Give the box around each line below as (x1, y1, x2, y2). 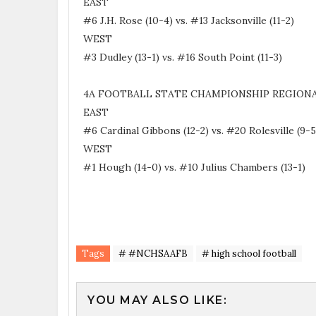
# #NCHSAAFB (119, 247, 188, 260)
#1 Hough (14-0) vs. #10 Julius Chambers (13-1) (83, 160, 308, 174)
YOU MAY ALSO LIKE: (87, 293, 227, 307)
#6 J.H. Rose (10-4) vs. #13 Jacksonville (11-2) (83, 13, 297, 27)
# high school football (202, 247, 296, 260)
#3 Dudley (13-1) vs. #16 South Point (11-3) (83, 50, 285, 63)
